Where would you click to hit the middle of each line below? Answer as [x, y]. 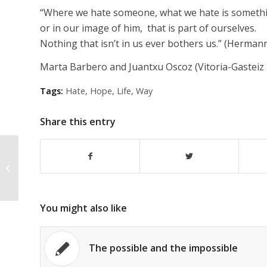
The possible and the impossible [163, 248]
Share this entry [78, 121]
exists [32, 174]
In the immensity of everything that [83, 161]
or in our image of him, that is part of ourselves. [148, 28]
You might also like [83, 208]
